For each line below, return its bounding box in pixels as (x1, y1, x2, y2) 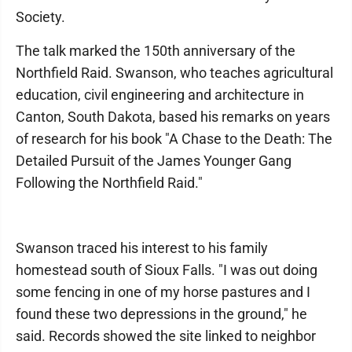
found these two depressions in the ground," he (16, 306, 307, 322)
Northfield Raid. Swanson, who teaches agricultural (16, 64, 333, 81)
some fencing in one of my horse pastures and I (16, 284, 310, 300)
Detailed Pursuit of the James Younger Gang (16, 152, 291, 169)
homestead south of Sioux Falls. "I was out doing (16, 262, 317, 278)
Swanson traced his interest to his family (16, 240, 268, 256)
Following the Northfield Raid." (16, 174, 203, 191)
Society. (16, 9, 65, 25)
